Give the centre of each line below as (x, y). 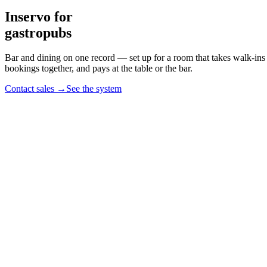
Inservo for (39, 16)
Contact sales (30, 89)
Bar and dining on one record (60, 58)
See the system (94, 89)
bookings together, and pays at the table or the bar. (99, 69)
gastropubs (38, 32)
